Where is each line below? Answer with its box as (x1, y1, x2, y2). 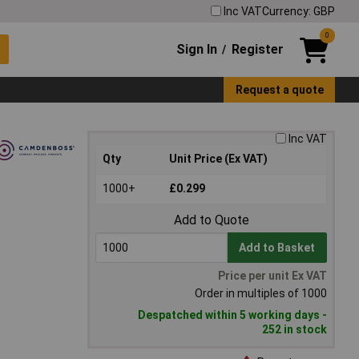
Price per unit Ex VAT (218, 269, 327, 283)
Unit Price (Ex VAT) (169, 152, 268, 166)
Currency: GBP (262, 4, 335, 18)
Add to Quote (173, 212, 249, 228)
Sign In (176, 41, 218, 57)
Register (231, 41, 284, 57)
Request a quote (235, 83, 324, 96)
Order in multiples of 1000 (195, 287, 327, 301)
